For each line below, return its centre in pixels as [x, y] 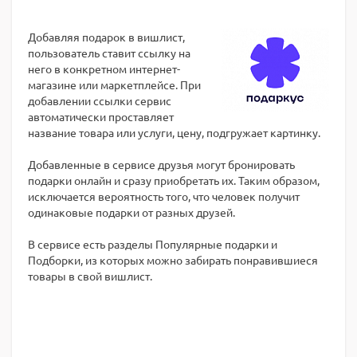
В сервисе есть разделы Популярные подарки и [153, 244]
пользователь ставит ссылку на [109, 53]
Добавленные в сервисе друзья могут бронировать [161, 164]
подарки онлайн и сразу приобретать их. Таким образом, [174, 180]
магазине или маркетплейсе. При [114, 84]
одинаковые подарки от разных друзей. [131, 212]
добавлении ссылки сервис [100, 100]
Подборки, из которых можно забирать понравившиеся [173, 260]
